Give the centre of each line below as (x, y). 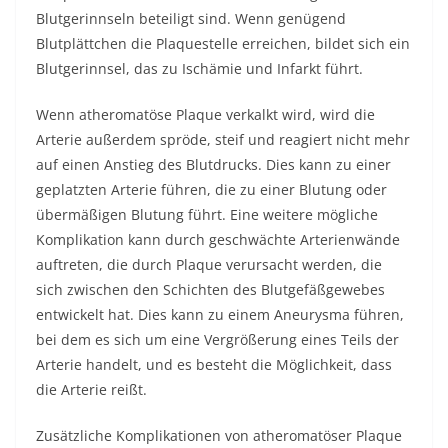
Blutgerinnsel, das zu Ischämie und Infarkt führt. (199, 68)
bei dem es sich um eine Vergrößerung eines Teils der (217, 339)
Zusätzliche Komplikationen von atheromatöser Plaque (219, 435)
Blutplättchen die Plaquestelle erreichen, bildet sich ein (223, 43)
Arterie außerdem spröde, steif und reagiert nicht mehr (223, 139)
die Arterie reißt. (91, 389)
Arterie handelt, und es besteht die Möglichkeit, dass (214, 364)
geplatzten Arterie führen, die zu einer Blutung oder (211, 189)
